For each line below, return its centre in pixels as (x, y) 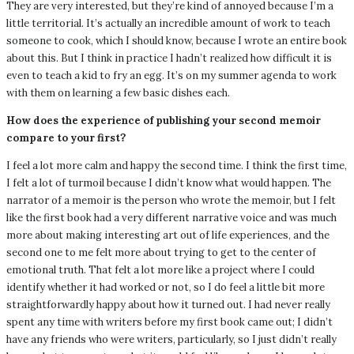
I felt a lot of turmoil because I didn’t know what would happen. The (169, 183)
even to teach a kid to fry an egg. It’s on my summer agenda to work (171, 76)
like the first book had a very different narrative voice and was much (171, 218)
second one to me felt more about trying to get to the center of (161, 253)
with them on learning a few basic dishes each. (118, 93)
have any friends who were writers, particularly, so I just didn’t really (171, 340)
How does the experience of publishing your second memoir (164, 121)
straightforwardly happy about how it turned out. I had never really (168, 305)
